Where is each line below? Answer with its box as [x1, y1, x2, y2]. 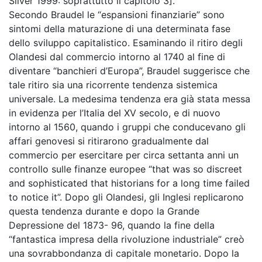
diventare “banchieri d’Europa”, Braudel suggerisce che [9, 65, 250, 77]
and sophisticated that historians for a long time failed [9, 177, 250, 189]
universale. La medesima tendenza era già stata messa [9, 93, 250, 105]
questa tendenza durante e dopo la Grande [9, 205, 199, 217]
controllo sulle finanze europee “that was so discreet [9, 163, 242, 175]
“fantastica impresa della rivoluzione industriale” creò [9, 233, 244, 245]
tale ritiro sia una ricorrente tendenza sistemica [9, 79, 218, 91]
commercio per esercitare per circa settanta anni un [9, 149, 239, 161]
